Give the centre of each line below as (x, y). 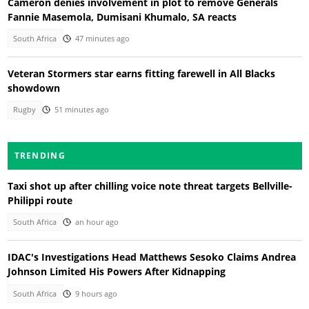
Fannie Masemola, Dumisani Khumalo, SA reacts (122, 17)
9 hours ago (96, 293)
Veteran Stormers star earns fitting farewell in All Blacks (141, 74)
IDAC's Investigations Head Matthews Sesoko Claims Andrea (151, 257)
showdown (33, 88)
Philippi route (40, 200)
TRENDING (40, 155)
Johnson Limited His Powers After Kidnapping (116, 272)
